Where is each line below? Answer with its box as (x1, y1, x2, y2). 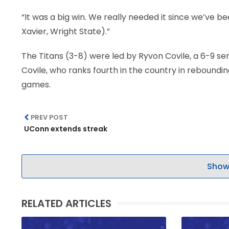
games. (21, 79, 51, 90)
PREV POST (31, 112, 68, 122)
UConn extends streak (24, 124, 107, 134)
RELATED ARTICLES (21, 196, 111, 211)
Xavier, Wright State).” (21, 26, 110, 37)
